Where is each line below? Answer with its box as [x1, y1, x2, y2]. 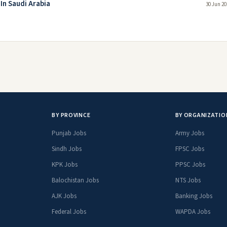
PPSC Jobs [175, 160, 205, 169]
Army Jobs [175, 129, 204, 138]
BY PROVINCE [52, 111, 91, 120]
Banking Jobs [175, 192, 212, 201]
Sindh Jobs [52, 144, 82, 154]
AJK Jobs [52, 192, 77, 201]
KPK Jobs [52, 160, 78, 169]
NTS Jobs [175, 176, 201, 185]
